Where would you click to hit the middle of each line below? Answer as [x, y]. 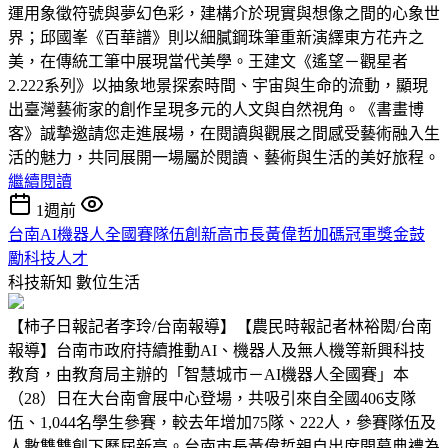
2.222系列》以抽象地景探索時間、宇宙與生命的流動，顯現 [218, 85]
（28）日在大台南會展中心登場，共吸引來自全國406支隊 [212, 398]
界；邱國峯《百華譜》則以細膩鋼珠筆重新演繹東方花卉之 [216, 37]
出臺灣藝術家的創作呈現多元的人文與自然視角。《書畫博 [216, 109]
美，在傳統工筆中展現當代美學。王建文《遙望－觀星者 [208, 61]
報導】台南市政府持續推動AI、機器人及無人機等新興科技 [216, 350]
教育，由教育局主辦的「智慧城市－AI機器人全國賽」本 [208, 374]
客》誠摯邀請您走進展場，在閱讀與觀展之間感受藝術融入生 [224, 133]
